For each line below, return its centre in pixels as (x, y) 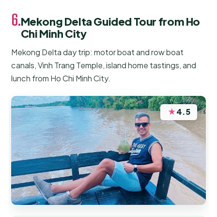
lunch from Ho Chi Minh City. (61, 78)
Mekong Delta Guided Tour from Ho (110, 22)
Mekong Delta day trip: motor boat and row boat (98, 52)
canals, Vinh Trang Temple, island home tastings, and (104, 65)
